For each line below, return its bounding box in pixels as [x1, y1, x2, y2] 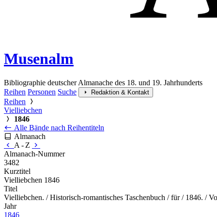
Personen [28, 87, 56, 96]
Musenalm [4, 50, 74, 68]
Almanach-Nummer [4, 149, 65, 158]
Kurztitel [4, 167, 31, 175]
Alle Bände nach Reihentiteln [12, 123, 104, 132]
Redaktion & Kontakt [91, 88, 149, 96]
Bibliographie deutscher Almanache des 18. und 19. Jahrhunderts [4, 78, 202, 87]
